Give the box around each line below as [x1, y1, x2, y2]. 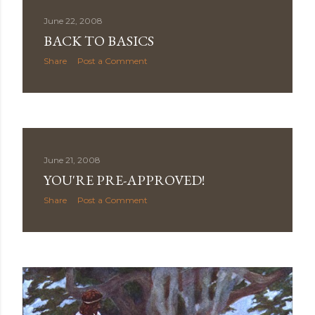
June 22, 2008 [44, 15, 103, 26]
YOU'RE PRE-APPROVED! [44, 171, 205, 189]
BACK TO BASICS [44, 32, 154, 50]
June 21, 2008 [44, 155, 101, 165]
